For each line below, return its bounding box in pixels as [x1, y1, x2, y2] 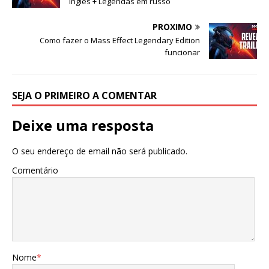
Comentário [12, 165, 58, 177]
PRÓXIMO [153, 21, 192, 33]
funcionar [165, 47, 200, 58]
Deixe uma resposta [12, 115, 154, 136]
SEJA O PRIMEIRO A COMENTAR [12, 89, 157, 103]
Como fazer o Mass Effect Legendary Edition [40, 35, 200, 46]
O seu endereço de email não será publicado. [12, 145, 187, 157]
